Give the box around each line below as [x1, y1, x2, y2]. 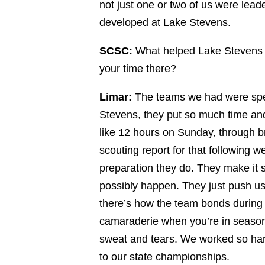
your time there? [99, 62, 176, 75]
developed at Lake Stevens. [99, 16, 231, 28]
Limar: [99, 91, 132, 103]
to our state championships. [99, 250, 230, 263]
